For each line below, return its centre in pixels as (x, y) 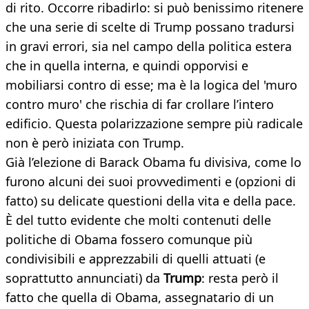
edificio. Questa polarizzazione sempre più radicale (154, 124)
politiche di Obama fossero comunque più (129, 240)
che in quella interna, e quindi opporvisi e (127, 66)
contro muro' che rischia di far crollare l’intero (140, 104)
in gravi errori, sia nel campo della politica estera (149, 47)
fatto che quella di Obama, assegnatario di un (140, 298)
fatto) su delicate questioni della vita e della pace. (151, 201)
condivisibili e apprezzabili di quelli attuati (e (136, 259)
